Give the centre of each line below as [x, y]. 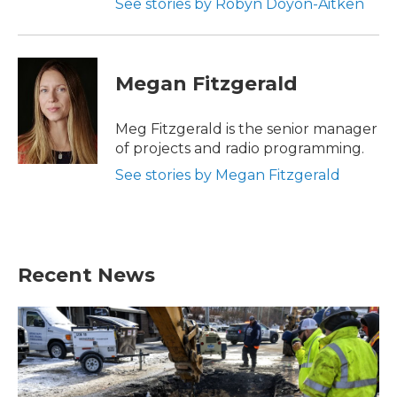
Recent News [86, 275]
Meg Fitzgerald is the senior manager [246, 129]
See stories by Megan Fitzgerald [228, 175]
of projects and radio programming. [240, 148]
